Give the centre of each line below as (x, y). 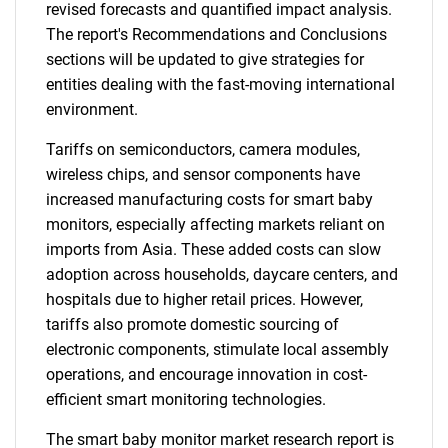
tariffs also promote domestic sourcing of (192, 324)
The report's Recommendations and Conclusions (216, 34)
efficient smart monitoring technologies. (186, 399)
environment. (92, 109)
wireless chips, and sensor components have (203, 174)
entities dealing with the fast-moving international (220, 84)
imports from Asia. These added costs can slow (213, 249)
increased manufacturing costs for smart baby (209, 199)
